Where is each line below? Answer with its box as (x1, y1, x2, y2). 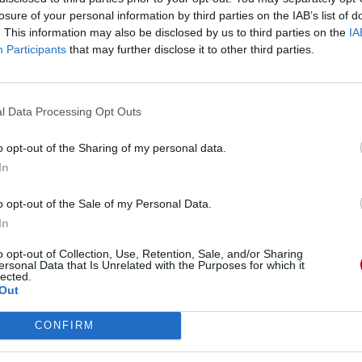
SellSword (172, 51, 244, 69)
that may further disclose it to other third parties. (66, 42, 314, 56)
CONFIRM (34, 319, 95, 331)
